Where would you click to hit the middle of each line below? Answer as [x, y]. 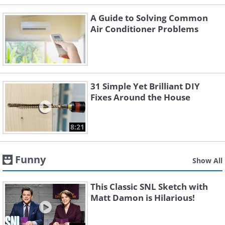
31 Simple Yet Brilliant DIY [145, 86]
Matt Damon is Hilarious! [143, 198]
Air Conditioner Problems [144, 29]
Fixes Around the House [140, 97]
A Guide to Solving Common [149, 18]
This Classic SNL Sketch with [149, 187]
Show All [207, 160]
